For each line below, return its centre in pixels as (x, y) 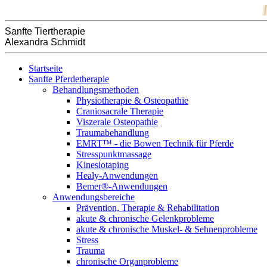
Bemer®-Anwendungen (122, 186)
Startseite (46, 68)
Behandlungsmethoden (96, 90)
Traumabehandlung (113, 133)
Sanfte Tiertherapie (45, 31)
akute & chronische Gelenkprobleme (145, 218)
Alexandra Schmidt (45, 42)
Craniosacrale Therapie (120, 111)
